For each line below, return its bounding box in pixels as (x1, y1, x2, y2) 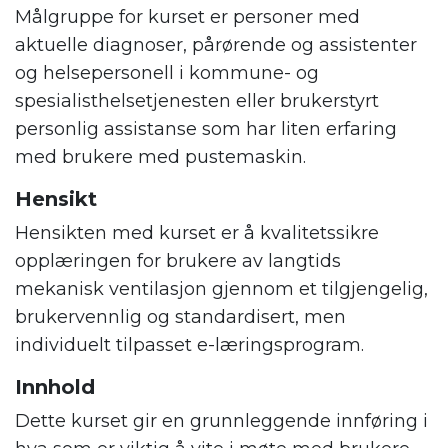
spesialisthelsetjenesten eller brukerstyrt (15, 90, 379, 113)
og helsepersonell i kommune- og (15, 62, 319, 85)
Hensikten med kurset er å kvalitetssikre (15, 222, 379, 245)
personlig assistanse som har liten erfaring (15, 118, 397, 141)
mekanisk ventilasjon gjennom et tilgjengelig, (15, 278, 428, 301)
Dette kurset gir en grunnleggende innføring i (15, 410, 428, 433)
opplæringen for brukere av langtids (15, 250, 341, 273)
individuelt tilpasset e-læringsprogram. (15, 334, 364, 357)
